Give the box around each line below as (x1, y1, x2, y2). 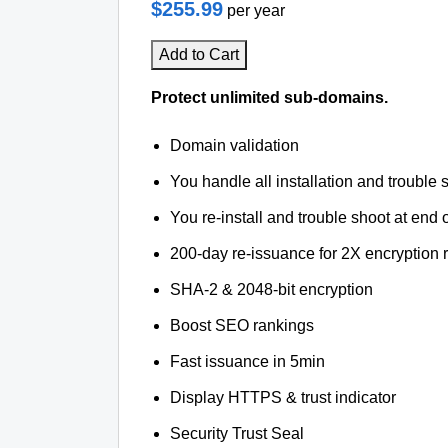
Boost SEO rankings (170, 317, 315, 334)
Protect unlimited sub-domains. (151, 89, 388, 106)
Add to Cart (159, 46, 239, 63)
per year (227, 2, 285, 19)
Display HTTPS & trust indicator (170, 389, 397, 406)
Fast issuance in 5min (170, 353, 326, 370)
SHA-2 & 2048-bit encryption (170, 281, 374, 298)
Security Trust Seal (170, 425, 305, 442)
